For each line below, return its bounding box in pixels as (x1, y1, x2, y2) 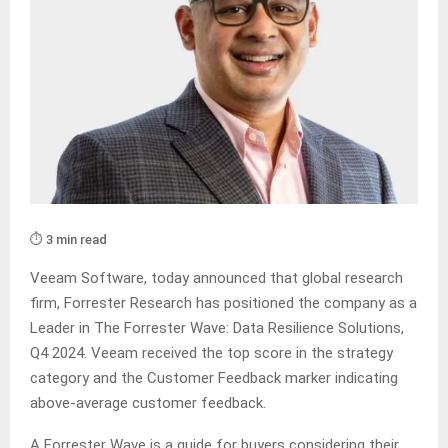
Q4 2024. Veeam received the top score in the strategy (30, 343, 393, 362)
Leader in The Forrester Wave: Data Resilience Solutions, (30, 318, 404, 337)
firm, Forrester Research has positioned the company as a (30, 293, 417, 312)
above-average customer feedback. (30, 393, 266, 412)
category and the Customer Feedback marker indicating (30, 368, 398, 387)
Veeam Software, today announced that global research (30, 268, 403, 287)
